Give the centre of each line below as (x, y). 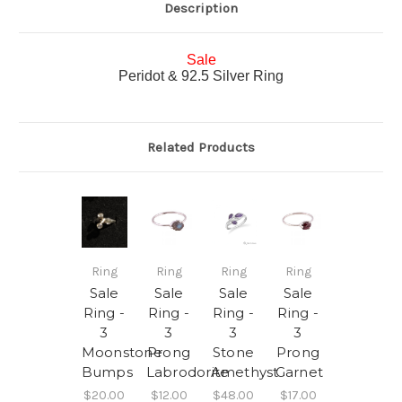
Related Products (201, 148)
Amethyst (245, 371)
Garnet (299, 371)
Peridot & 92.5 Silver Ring (201, 76)
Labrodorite (188, 371)
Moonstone (122, 352)
